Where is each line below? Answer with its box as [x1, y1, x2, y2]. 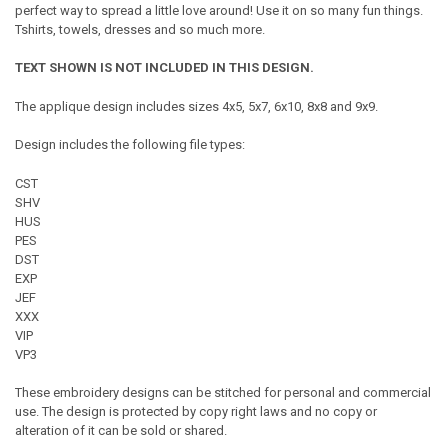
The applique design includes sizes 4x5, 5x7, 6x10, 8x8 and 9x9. [14, 98, 378, 114]
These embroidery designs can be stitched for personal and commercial [14, 385, 431, 401]
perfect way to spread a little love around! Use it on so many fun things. [14, 2, 423, 18]
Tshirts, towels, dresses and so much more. [14, 21, 265, 37]
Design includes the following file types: [14, 137, 245, 153]
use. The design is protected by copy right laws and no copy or [14, 404, 377, 420]
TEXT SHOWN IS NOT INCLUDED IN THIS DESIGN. [14, 60, 314, 76]
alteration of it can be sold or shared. [14, 423, 227, 439]
